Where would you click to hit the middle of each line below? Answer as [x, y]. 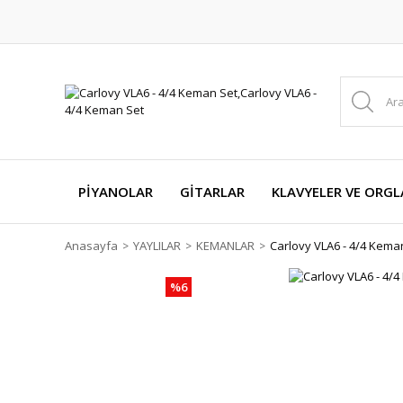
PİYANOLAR [116, 192]
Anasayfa [91, 246]
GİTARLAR [212, 192]
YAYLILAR [157, 246]
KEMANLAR [225, 246]
